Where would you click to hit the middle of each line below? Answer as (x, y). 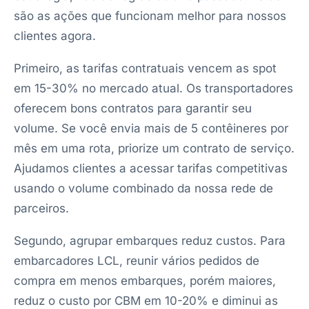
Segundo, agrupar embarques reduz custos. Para (150, 241)
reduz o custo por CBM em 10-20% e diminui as (146, 301)
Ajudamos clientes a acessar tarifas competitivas (151, 168)
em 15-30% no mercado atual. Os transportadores (153, 88)
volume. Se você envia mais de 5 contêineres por (151, 128)
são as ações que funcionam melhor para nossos (150, 16)
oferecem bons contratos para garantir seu (133, 108)
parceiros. (41, 208)
